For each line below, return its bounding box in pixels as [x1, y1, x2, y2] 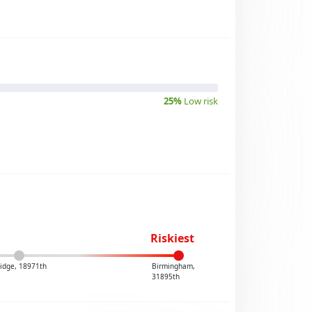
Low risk [182, 95, 218, 107]
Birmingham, [151, 261, 195, 271]
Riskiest [150, 231, 194, 246]
